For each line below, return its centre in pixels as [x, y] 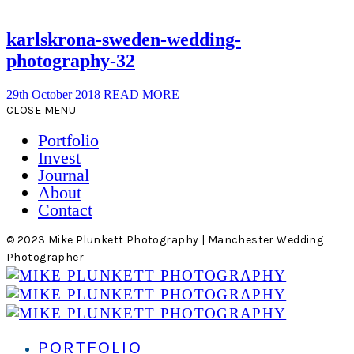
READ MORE [141, 95]
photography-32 [71, 61]
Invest [59, 158]
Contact [65, 210]
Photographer [45, 258]
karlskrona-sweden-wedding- [124, 40]
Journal [64, 175]
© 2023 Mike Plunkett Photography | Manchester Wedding [165, 240]
